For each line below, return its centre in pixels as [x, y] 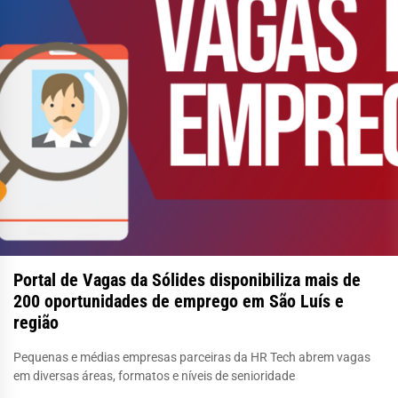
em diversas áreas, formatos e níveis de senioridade [154, 375]
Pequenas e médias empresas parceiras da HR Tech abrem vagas [192, 357]
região [36, 322]
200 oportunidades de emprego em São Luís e [179, 301]
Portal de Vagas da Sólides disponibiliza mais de [187, 279]
